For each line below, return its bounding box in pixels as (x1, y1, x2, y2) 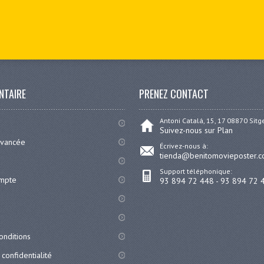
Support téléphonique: (160, 167, 233, 176)
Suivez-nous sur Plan (160, 125, 233, 136)
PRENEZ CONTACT (139, 86, 209, 102)
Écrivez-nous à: (160, 141, 209, 151)
